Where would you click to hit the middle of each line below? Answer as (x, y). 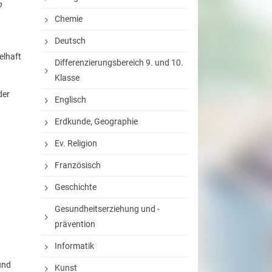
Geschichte (76, 187)
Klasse (67, 78)
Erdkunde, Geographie (96, 121)
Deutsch (70, 41)
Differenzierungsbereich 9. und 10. (119, 63)
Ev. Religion (76, 143)
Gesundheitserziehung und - (107, 209)
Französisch (78, 165)
